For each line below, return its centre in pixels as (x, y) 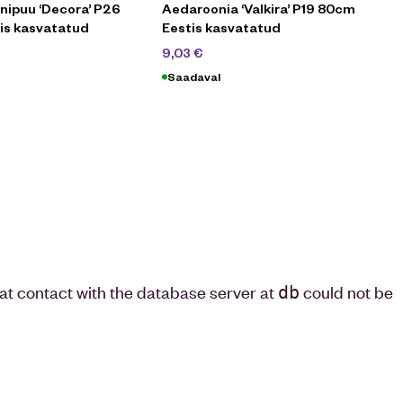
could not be (346, 291)
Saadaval (194, 76)
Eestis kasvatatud (221, 27)
